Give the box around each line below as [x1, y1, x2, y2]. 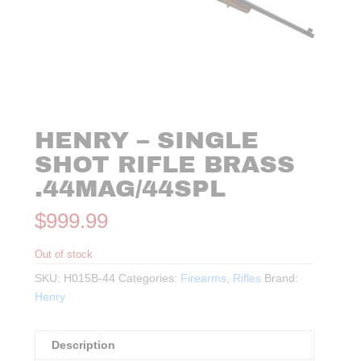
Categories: [118, 272, 181, 285]
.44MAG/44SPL [35, 176, 226, 202]
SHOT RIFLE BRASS [35, 151, 296, 178]
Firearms [180, 272, 227, 285]
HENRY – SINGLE [35, 127, 259, 154]
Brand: [264, 272, 299, 285]
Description [52, 338, 116, 352]
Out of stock [35, 248, 93, 261]
